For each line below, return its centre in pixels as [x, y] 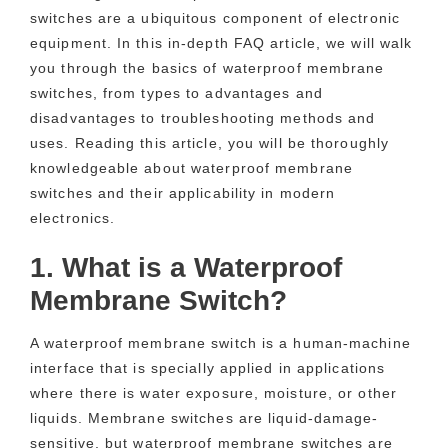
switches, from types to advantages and [176, 92]
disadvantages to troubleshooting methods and [203, 117]
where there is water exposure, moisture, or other [213, 392]
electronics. [73, 217]
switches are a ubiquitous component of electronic [215, 17]
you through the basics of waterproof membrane [207, 67]
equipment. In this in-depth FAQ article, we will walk [221, 42]
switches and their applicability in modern [183, 192]
